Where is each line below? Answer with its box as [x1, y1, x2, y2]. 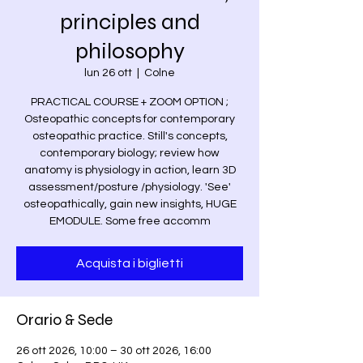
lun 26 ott [84, 67, 132, 79]
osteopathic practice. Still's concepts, [32, 130, 228, 142]
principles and [59, 8, 200, 36]
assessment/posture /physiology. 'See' [28, 181, 231, 193]
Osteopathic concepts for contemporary [24, 113, 235, 125]
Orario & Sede [16, 310, 113, 330]
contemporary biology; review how [40, 147, 220, 159]
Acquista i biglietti [76, 257, 183, 270]
